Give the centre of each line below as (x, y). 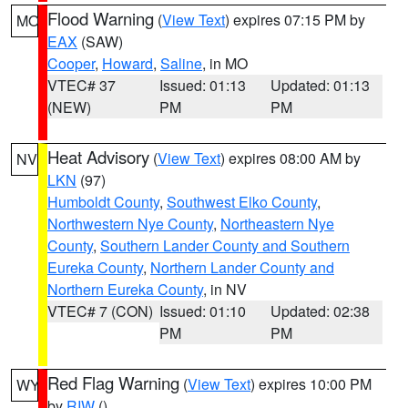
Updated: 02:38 (321, 311)
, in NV (225, 289)
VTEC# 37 (82, 85)
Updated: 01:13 (321, 85)
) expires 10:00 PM (311, 384)
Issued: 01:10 (202, 311)
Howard (127, 63)
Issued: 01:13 (202, 85)
